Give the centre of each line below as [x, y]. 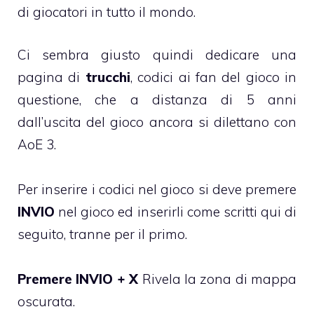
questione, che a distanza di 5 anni [157, 99]
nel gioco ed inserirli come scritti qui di [176, 211]
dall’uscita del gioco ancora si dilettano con [157, 122]
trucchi [108, 77]
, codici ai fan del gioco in [213, 77]
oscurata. [46, 301]
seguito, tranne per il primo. [102, 234]
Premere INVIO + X [78, 279]
